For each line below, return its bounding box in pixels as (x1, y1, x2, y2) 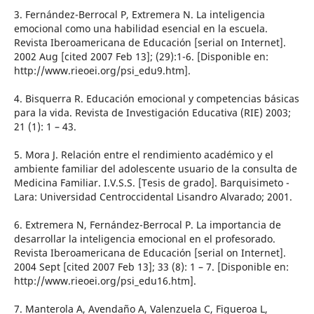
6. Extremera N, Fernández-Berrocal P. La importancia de (13, 218, 281, 232)
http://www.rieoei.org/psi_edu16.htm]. (13, 274, 196, 288)
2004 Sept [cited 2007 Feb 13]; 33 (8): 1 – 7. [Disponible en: (13, 260, 289, 274)
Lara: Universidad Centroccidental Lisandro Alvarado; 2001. (13, 190, 292, 204)
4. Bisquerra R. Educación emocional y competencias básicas (13, 92, 299, 106)
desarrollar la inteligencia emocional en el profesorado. (13, 232, 275, 246)
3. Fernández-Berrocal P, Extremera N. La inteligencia (13, 8, 265, 22)
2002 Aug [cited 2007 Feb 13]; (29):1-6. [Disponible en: (13, 50, 268, 64)
